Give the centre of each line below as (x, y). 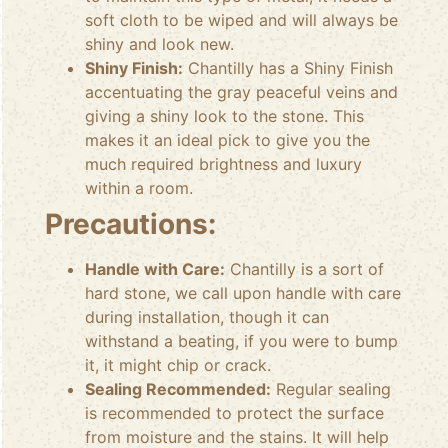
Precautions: (130, 224)
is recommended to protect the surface (234, 413)
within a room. (139, 188)
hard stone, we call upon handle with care (243, 293)
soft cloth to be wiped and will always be (241, 20)
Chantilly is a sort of (304, 269)
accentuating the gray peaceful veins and (241, 92)
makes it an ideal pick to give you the (227, 140)
